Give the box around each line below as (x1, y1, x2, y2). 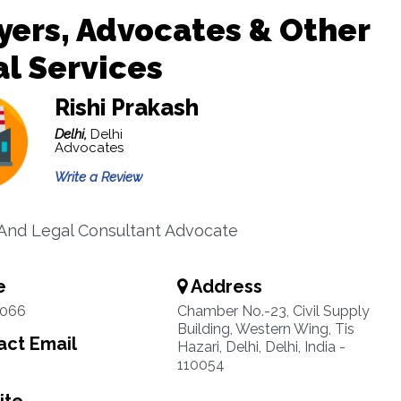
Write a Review (54, 169, 142, 185)
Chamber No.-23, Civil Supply (176, 303, 370, 320)
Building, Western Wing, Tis (176, 320, 354, 337)
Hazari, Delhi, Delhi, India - (176, 338, 346, 355)
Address (186, 276, 262, 297)
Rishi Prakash (54, 94, 199, 121)
